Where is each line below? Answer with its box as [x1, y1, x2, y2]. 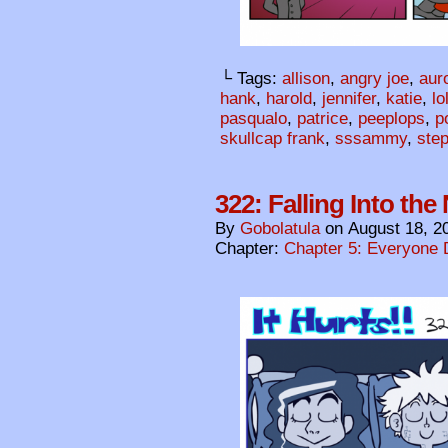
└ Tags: [220, 69, 282, 89]
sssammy [335, 129, 407, 149]
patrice [297, 109, 348, 129]
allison [282, 69, 330, 89]
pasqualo [220, 109, 287, 129]
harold [266, 89, 312, 109]
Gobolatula [240, 219, 320, 239]
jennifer [322, 89, 376, 109]
